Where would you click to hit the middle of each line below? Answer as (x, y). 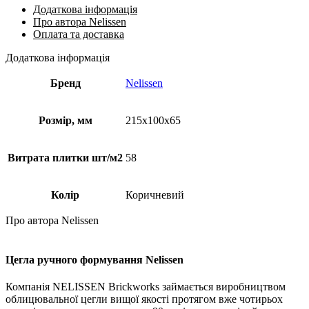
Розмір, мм (65, 120)
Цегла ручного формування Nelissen (94, 260)
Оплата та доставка (79, 34)
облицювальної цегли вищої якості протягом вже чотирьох (144, 299)
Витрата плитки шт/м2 (65, 157)
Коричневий (155, 195)
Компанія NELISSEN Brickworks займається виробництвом (146, 287)
